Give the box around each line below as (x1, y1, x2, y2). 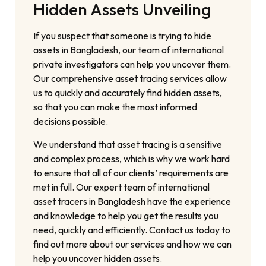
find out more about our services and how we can (33, 237, 232, 250)
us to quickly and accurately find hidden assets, (33, 87, 223, 99)
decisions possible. (33, 115, 109, 128)
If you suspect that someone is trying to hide (33, 30, 212, 42)
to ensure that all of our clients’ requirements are (33, 166, 229, 179)
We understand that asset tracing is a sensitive (33, 138, 223, 150)
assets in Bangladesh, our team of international (33, 44, 224, 56)
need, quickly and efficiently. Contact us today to (33, 223, 231, 236)
